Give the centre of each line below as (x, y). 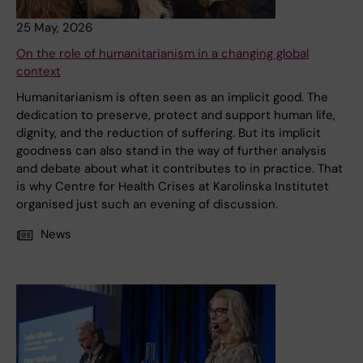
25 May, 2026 (54, 28)
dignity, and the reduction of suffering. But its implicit (169, 133)
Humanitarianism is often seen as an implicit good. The (172, 98)
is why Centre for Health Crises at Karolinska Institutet (173, 187)
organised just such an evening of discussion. (147, 205)
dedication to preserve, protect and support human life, (176, 115)
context (38, 72)
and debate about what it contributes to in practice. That (179, 169)
